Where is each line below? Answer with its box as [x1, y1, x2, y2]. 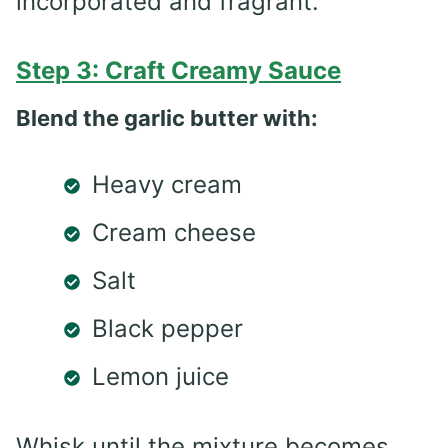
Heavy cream [92, 169, 242, 199]
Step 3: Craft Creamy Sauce [16, 55, 341, 85]
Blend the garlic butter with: [16, 104, 318, 131]
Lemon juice [92, 361, 229, 391]
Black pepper [92, 313, 243, 343]
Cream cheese [92, 217, 256, 247]
